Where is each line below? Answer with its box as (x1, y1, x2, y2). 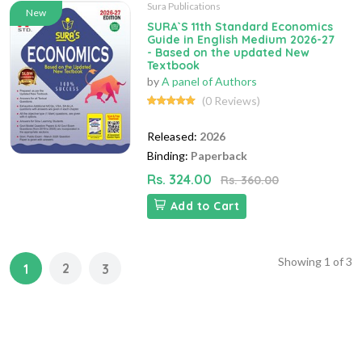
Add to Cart (170, 199, 239, 214)
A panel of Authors (162, 74, 257, 89)
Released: (147, 129, 197, 144)
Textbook (147, 58, 200, 74)
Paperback (191, 149, 247, 163)
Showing (278, 255, 324, 269)
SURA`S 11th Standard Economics (147, 19, 333, 35)
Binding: (147, 149, 188, 163)
